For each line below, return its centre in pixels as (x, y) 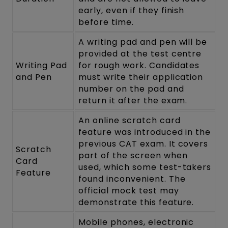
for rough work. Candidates (139, 65)
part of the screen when (133, 155)
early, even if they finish (132, 10)
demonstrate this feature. (136, 202)
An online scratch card (130, 120)
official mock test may (129, 190)
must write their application (141, 77)
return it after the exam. (133, 100)
